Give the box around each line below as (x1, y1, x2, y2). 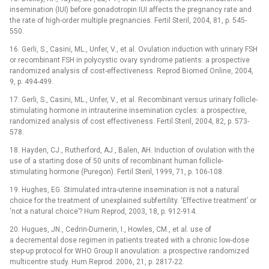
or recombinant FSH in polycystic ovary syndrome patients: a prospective (10, 55, 250, 64)
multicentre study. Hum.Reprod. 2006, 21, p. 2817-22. (10, 257, 184, 266)
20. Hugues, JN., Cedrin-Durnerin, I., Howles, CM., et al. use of (10, 225, 211, 234)
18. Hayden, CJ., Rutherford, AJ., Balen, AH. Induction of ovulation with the (10, 145, 255, 154)
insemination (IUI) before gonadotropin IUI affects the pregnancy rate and (10, 5, 252, 14)
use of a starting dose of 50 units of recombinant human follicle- (10, 156, 223, 165)
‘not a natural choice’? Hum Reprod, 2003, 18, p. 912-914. (10, 207, 197, 216)
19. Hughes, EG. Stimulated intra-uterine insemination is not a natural (10, 185, 239, 194)
